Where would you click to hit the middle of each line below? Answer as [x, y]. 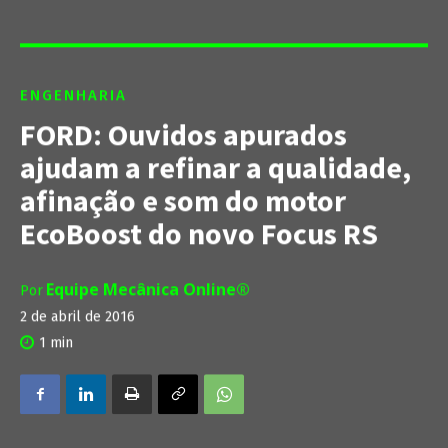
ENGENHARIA [73, 95]
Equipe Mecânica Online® [148, 289]
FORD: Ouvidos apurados [183, 134]
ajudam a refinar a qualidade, [215, 167]
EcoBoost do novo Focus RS [199, 233]
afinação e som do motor [183, 200]
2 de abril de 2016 [77, 317]
